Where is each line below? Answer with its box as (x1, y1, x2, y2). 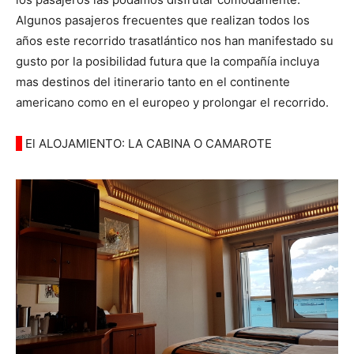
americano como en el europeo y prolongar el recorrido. (16, 95, 329, 111)
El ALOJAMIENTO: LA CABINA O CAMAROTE (22, 136, 272, 152)
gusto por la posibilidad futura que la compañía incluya (16, 54, 319, 70)
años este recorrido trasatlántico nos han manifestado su (16, 33, 333, 49)
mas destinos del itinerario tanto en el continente (16, 74, 290, 90)
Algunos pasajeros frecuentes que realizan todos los (16, 13, 310, 28)
